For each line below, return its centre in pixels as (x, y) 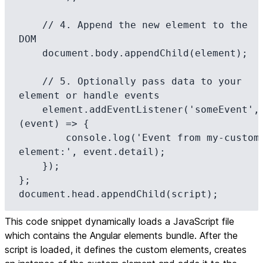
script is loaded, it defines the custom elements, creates (126, 249)
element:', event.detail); (92, 152)
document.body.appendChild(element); (31, 53)
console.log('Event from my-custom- (42, 138)
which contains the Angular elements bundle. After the (121, 235)
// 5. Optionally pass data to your (31, 81)
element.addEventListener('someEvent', (31, 109)
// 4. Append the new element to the (31, 25)
